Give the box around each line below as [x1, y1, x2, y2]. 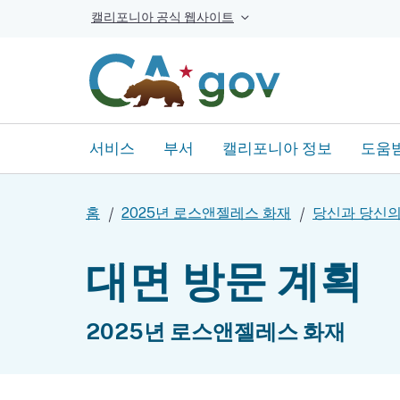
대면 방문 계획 [86, 255, 362, 306]
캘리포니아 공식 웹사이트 [91, 10, 234, 24]
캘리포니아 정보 [222, 138, 332, 157]
